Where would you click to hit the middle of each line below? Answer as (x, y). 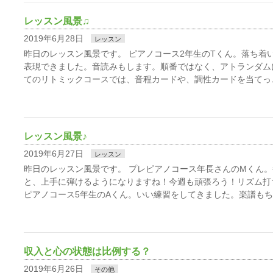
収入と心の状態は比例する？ (87, 251)
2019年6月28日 (54, 38)
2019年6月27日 (54, 154)
